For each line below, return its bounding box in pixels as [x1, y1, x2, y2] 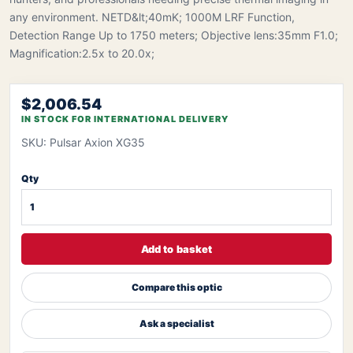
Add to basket [140, 242, 213, 255]
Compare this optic [131, 281, 222, 294]
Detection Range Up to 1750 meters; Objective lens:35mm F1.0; [9, 28, 338, 42]
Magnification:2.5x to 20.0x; [9, 46, 154, 60]
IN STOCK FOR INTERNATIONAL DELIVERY [21, 113, 229, 124]
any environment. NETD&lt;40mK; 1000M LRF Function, [9, 10, 295, 24]
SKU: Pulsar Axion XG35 [21, 135, 145, 149]
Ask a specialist [139, 318, 214, 330]
